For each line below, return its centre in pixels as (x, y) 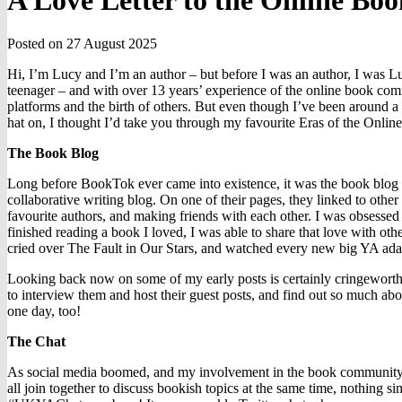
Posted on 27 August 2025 (82, 44)
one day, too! (44, 311)
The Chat (36, 342)
